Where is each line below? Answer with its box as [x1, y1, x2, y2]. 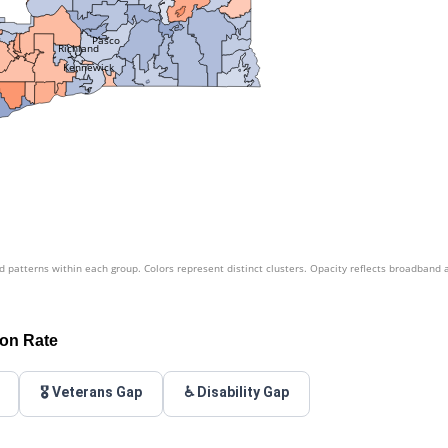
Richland [57, 40, 99, 55]
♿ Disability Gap [184, 384, 289, 401]
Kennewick [63, 59, 116, 74]
